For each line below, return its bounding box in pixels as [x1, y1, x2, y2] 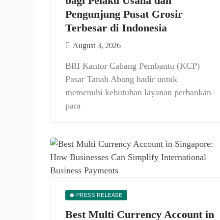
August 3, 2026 [73, 41, 121, 50]
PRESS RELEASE [76, 192, 123, 198]
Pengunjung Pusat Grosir [65, 8, 183, 20]
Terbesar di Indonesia [65, 22, 167, 34]
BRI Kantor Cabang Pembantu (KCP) [65, 61, 200, 71]
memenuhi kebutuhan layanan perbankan [65, 87, 211, 97]
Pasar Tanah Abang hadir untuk [65, 74, 177, 84]
